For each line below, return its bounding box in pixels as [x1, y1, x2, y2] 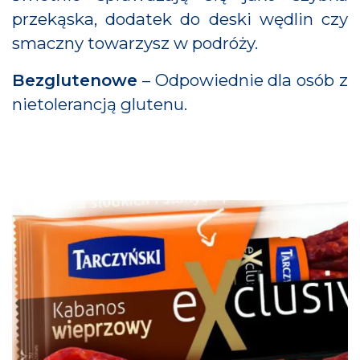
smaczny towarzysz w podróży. [12, 33, 258, 53]
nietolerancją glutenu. [12, 94, 187, 114]
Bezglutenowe [12, 70, 137, 90]
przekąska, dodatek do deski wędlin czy [12, 9, 348, 29]
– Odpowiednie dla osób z [137, 70, 348, 90]
